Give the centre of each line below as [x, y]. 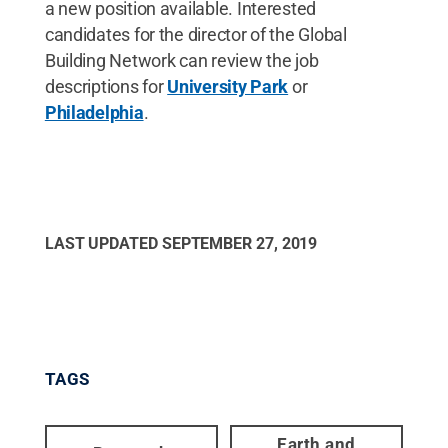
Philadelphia [94, 112]
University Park [228, 86]
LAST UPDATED [103, 243]
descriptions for [106, 86]
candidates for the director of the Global [195, 34]
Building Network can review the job [181, 60]
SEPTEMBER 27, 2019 [239, 243]
